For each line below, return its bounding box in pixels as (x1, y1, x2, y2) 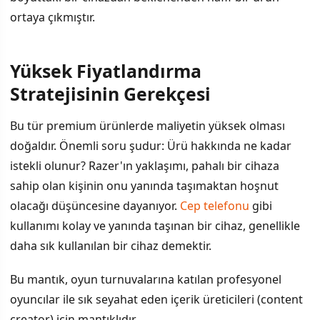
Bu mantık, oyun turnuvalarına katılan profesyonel (10, 271, 281, 287)
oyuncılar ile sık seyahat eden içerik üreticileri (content (10, 291, 303, 307)
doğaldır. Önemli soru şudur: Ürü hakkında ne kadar (10, 137, 291, 154)
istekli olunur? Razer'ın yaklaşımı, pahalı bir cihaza (10, 157, 279, 174)
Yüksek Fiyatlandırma (10, 58, 201, 83)
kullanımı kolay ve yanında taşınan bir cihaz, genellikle (10, 217, 300, 234)
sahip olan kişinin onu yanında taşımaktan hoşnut (10, 177, 279, 194)
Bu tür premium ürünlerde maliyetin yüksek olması (10, 117, 285, 134)
